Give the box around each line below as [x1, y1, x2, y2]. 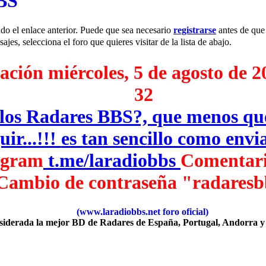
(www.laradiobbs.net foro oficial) [77, 206, 208, 217]
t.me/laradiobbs [48, 150, 180, 172]
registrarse [173, 24, 216, 35]
